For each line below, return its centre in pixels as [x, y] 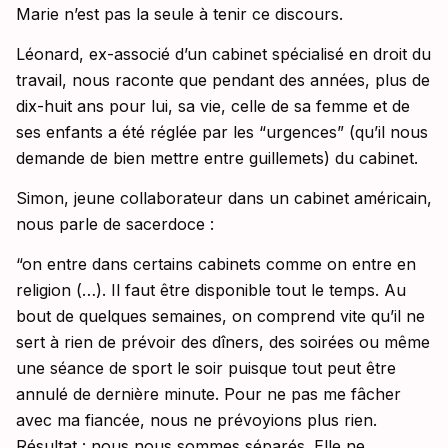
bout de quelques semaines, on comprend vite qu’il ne [220, 316]
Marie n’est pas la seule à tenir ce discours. [179, 14]
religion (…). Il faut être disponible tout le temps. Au [211, 290]
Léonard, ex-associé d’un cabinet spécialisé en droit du [223, 54]
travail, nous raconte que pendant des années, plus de [223, 80]
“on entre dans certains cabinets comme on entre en [216, 264]
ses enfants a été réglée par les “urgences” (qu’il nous [222, 132]
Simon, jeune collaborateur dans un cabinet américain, [224, 198]
